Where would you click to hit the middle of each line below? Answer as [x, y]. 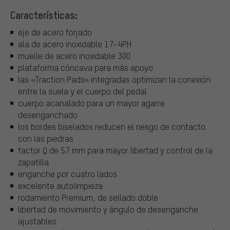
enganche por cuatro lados [68, 174]
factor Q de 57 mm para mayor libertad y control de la [115, 150]
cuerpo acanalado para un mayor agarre [91, 103]
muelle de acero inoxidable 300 [74, 56]
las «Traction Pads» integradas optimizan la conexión [114, 80]
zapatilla [33, 162]
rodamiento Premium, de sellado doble [88, 198]
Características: [44, 15]
